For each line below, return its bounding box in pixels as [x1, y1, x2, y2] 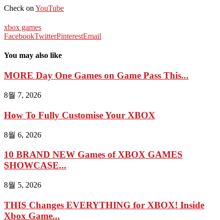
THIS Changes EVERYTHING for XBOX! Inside [4, 199, 204, 210]
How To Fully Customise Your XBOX [4, 110, 155, 120]
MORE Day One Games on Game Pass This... [4, 70, 189, 81]
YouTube [35, 3, 64, 12]
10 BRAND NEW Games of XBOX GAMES [4, 149, 183, 160]
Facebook [4, 31, 34, 40]
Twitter [34, 31, 56, 40]
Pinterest [56, 31, 83, 40]
